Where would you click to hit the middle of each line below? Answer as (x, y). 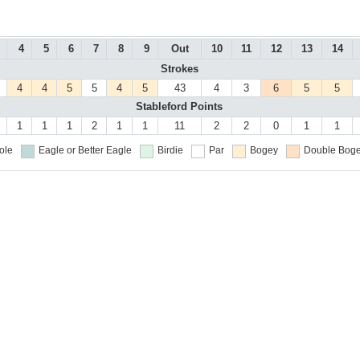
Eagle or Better (71, 151)
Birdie (170, 151)
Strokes (179, 69)
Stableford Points (179, 107)
